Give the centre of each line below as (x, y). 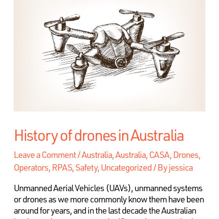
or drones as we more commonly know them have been (109, 199)
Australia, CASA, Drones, (158, 154)
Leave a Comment (44, 154)
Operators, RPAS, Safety (55, 167)
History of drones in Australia (99, 135)
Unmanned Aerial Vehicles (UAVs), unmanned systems (108, 187)
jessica (180, 167)
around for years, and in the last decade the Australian (105, 210)
